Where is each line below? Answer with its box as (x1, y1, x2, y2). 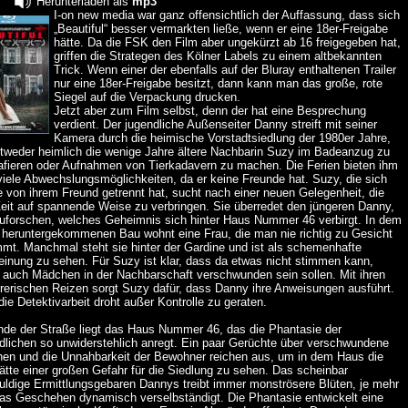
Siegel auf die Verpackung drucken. (54, 89, 241, 104)
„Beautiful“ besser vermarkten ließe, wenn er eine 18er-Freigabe (54, 21, 389, 36)
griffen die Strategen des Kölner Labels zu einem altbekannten (54, 48, 382, 63)
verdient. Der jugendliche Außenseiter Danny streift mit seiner (54, 117, 378, 131)
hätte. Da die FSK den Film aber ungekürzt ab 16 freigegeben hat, (54, 35, 402, 49)
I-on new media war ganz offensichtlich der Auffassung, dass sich (54, 7, 401, 22)
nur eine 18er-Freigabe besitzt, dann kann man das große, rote (54, 76, 383, 90)
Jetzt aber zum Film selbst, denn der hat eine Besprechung (54, 103, 367, 117)
